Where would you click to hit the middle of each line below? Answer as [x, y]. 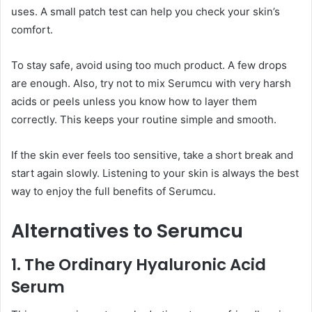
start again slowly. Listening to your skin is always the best [155, 173]
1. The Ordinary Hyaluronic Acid [139, 264]
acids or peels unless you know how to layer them [134, 102]
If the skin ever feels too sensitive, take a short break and [152, 155]
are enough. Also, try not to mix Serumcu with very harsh [151, 84]
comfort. [32, 30]
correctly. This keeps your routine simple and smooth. [144, 120]
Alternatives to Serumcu [127, 231]
